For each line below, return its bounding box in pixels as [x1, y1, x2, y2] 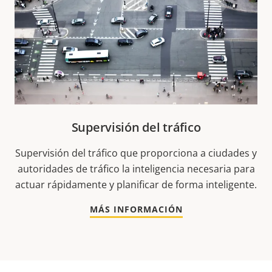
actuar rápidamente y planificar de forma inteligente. [15, 177, 257, 191]
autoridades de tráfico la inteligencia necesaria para [17, 161, 255, 175]
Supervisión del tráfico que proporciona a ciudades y [15, 146, 257, 160]
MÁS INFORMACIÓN [89, 203, 183, 215]
